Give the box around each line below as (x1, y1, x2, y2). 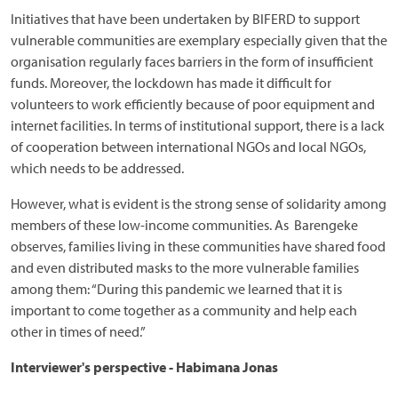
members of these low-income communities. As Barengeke (11, 215, 358, 234)
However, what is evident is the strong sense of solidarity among (11, 194, 386, 212)
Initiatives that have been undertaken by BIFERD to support (11, 9, 360, 28)
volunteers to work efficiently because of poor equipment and (11, 94, 375, 113)
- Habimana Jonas (166, 357, 278, 376)
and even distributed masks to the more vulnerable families (11, 258, 359, 276)
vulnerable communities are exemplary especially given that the (11, 30, 387, 49)
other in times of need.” (11, 322, 146, 340)
